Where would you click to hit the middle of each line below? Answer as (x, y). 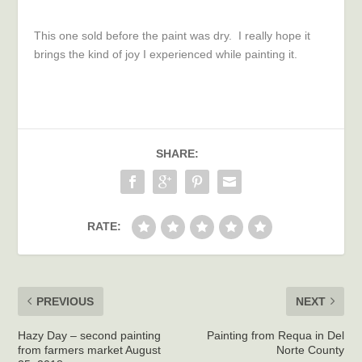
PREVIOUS (65, 301)
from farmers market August (90, 349)
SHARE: (177, 153)
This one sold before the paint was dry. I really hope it (173, 35)
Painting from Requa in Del (275, 335)
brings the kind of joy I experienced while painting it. (166, 54)
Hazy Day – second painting (90, 335)
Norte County (310, 349)
